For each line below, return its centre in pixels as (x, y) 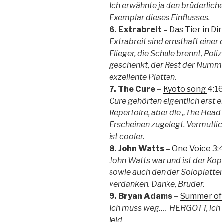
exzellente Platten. (143, 77)
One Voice (192, 148)
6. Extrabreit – (139, 29)
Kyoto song (185, 89)
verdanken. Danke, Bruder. (157, 184)
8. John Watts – (140, 148)
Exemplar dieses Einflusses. (159, 17)
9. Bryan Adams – (145, 196)
